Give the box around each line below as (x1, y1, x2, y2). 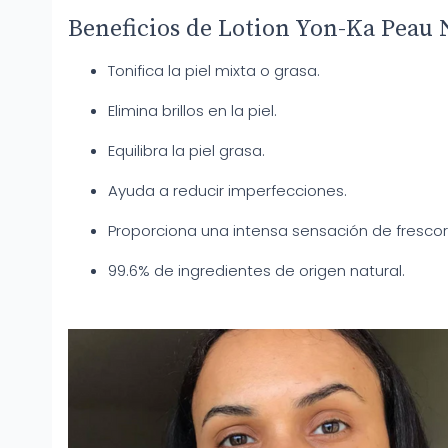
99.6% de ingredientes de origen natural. (108, 260, 405, 281)
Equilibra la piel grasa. (108, 140, 265, 161)
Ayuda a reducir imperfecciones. (108, 180, 347, 201)
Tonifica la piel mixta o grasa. (108, 60, 320, 81)
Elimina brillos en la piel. (108, 100, 277, 121)
